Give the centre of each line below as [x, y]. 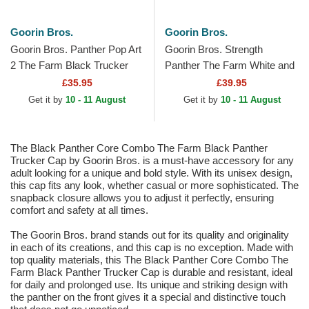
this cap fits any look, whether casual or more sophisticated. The [154, 186]
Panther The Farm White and [230, 66]
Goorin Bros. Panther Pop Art [76, 50]
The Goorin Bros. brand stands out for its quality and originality [150, 235]
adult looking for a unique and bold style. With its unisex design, [151, 173]
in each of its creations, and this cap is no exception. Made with [152, 248]
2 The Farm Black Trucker [69, 66]
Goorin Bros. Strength [214, 50]
